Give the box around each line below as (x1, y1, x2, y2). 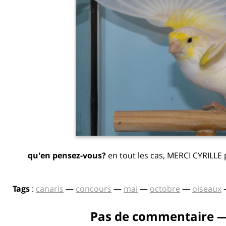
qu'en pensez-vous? (28, 149, 106, 161)
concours (76, 183, 111, 194)
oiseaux (192, 183, 221, 194)
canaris (36, 183, 64, 194)
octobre (150, 183, 180, 194)
